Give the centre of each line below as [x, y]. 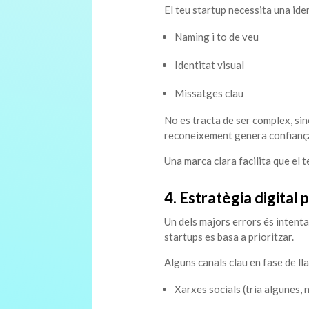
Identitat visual [209, 65]
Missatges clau [209, 93]
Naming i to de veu [216, 37]
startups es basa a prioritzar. [229, 237]
